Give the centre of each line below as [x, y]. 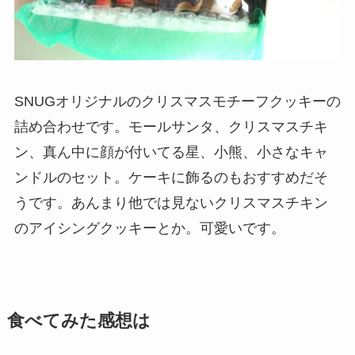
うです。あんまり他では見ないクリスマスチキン [171, 202]
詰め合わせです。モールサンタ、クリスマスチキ [171, 126]
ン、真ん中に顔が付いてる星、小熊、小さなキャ [171, 152]
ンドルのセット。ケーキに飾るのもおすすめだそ [171, 177]
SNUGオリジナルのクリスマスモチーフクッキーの [177, 101]
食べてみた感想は [78, 321]
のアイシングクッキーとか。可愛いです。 [149, 228]
